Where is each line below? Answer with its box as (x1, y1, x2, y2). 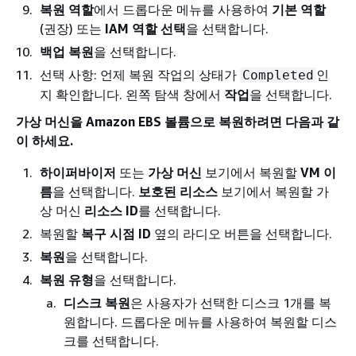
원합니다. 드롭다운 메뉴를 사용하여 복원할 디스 (64, 314, 337, 330)
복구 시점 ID (81, 226, 151, 242)
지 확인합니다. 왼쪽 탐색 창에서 (40, 87, 224, 103)
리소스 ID (84, 203, 138, 219)
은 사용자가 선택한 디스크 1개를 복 (130, 295, 331, 311)
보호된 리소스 (138, 184, 218, 199)
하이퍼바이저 (40, 164, 116, 180)
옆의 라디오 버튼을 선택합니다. (151, 226, 332, 242)
